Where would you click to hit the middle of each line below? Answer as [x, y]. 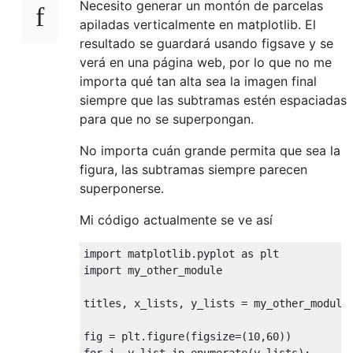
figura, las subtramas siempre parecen [193, 169]
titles [102, 303]
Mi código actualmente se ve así [176, 219]
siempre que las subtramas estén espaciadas [213, 100]
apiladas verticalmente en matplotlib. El [198, 24]
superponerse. [122, 188]
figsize [213, 336]
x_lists [153, 303]
